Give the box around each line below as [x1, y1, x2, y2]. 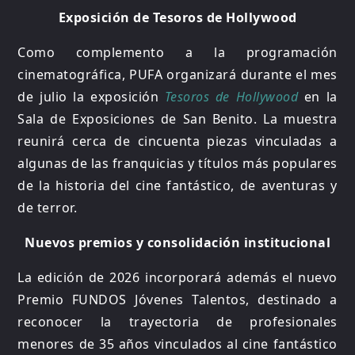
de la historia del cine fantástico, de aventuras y [17, 177, 338, 195]
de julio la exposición [17, 88, 165, 106]
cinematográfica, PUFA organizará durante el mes [17, 66, 338, 84]
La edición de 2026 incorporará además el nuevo [17, 269, 338, 287]
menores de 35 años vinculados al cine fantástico [17, 335, 338, 353]
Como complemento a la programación [17, 44, 338, 62]
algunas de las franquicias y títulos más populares [17, 155, 338, 173]
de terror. [17, 199, 78, 217]
